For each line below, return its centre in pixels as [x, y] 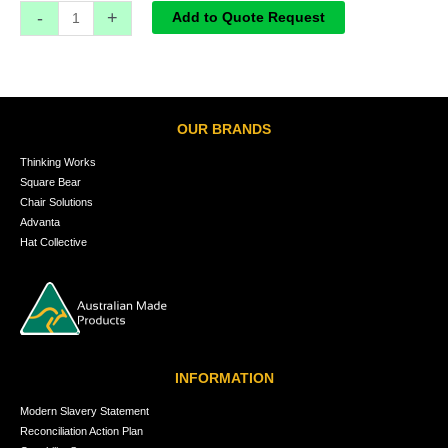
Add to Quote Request [248, 17]
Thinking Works [58, 162]
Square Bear [50, 182]
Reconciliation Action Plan [81, 431]
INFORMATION [224, 379]
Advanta [40, 222]
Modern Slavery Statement [84, 411]
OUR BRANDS [224, 130]
